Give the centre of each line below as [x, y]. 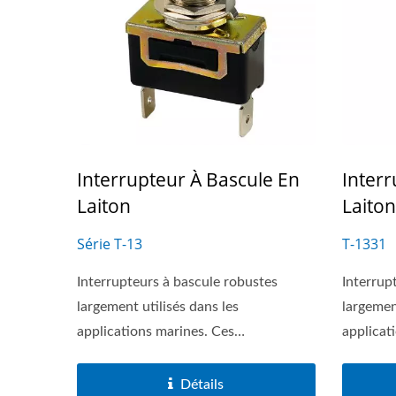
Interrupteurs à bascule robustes [177, 282]
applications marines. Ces [156, 331]
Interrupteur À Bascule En [188, 179]
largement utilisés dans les [158, 306]
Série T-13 [110, 244]
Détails [202, 384]
